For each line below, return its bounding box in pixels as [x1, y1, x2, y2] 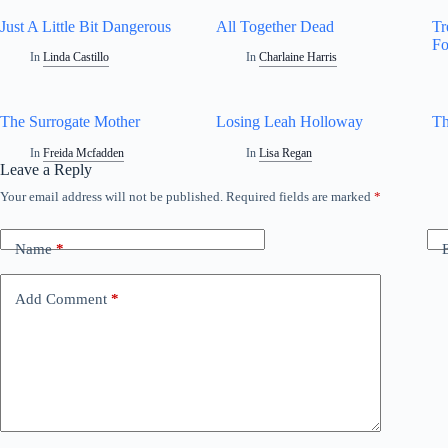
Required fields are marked [226, 189, 374, 205]
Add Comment [15, 290, 107, 307]
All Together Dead [216, 17, 335, 35]
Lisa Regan [259, 146, 313, 161]
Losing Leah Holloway [216, 113, 364, 131]
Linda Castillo [43, 50, 110, 65]
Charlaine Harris [259, 50, 338, 65]
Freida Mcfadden [43, 146, 125, 161]
